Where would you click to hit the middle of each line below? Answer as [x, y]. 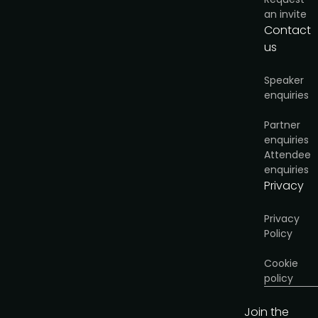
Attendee [287, 155]
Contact [287, 30]
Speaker [284, 80]
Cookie [281, 263]
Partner [282, 125]
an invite [285, 14]
